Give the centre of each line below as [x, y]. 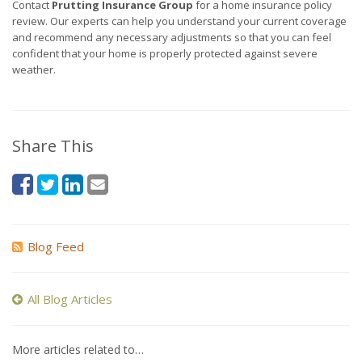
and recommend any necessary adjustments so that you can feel [172, 38]
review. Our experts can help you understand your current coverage [179, 21]
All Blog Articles [70, 299]
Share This [53, 146]
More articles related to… [78, 350]
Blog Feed [56, 247]
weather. [34, 70]
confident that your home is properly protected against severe [165, 54]
